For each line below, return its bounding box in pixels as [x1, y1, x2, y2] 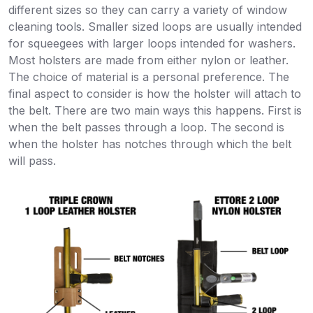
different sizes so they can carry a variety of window [8, 3, 287, 17]
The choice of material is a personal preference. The [8, 70, 289, 85]
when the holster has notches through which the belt [8, 137, 291, 152]
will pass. [8, 154, 56, 168]
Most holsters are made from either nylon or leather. [8, 53, 289, 68]
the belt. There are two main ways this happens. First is [8, 103, 302, 118]
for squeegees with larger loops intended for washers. [8, 36, 296, 51]
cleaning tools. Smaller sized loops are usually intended [8, 20, 302, 34]
